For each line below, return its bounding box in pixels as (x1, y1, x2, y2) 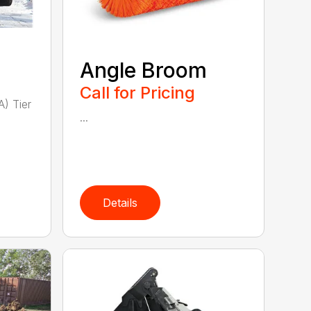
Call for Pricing (80, 83, 196, 103)
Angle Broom (80, 58, 208, 83)
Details (103, 195, 138, 210)
